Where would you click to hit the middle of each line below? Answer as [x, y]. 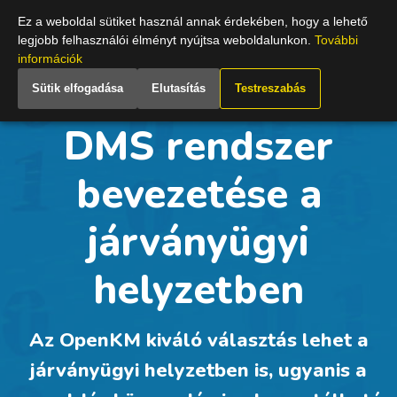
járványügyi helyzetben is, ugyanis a [198, 370]
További [336, 40]
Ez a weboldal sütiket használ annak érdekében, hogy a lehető [193, 21]
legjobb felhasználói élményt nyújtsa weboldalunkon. [166, 40]
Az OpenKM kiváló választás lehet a [198, 340]
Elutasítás [179, 88]
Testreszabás [270, 88]
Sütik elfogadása [78, 88]
